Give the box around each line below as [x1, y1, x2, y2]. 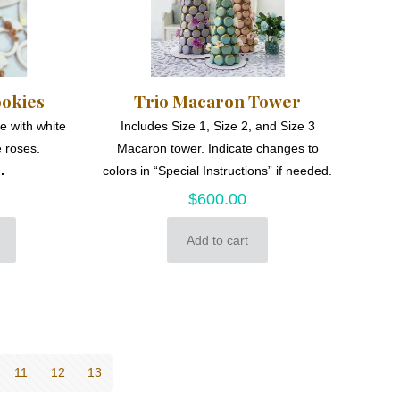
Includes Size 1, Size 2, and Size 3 [120, 119, 315, 134]
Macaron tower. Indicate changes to [116, 141, 319, 156]
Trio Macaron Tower [134, 89, 302, 113]
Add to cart [187, 233, 249, 248]
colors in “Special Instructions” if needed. [103, 163, 333, 179]
